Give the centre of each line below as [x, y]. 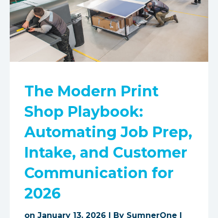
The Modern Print [91, 91]
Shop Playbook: [84, 112]
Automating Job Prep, [108, 132]
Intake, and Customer [106, 153]
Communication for [99, 173]
